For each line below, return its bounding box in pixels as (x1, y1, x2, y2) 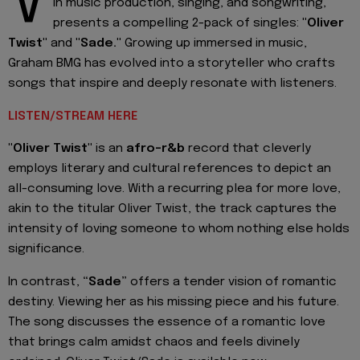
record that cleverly (185, 142, 311, 156)
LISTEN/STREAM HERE (8, 109, 138, 123)
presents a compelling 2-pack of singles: (53, 17, 302, 31)
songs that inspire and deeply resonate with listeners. (8, 77, 337, 91)
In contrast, (8, 275, 83, 288)
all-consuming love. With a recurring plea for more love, (8, 182, 341, 196)
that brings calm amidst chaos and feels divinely (8, 335, 300, 349)
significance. (8, 243, 84, 256)
